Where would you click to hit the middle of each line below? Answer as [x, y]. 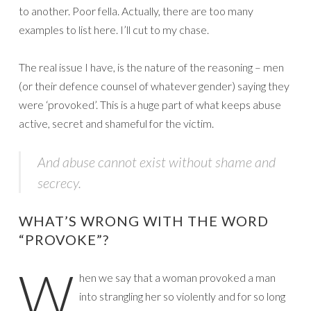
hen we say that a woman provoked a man [177, 277]
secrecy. [59, 182]
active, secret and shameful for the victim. [116, 123]
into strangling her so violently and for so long [182, 296]
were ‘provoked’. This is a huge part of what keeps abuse [150, 104]
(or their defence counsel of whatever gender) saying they [154, 85]
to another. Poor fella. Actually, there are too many [136, 10]
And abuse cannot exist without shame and [157, 161]
